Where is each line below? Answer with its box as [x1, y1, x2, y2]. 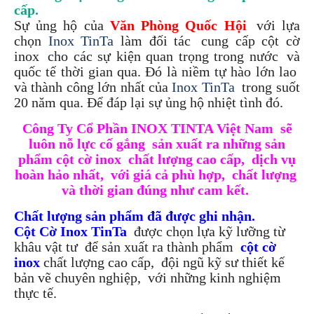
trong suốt [242, 78, 300, 95]
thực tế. [14, 285, 57, 301]
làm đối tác [121, 32, 191, 48]
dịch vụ [248, 151, 296, 167]
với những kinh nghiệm [144, 269, 281, 285]
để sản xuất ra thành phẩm [81, 238, 233, 254]
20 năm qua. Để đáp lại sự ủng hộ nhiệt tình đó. [14, 94, 287, 110]
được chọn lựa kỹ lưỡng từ [134, 223, 285, 239]
